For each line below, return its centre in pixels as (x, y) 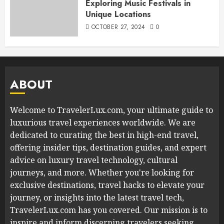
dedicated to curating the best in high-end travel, (104, 135)
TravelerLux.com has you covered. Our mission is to (109, 210)
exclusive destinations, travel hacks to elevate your (107, 185)
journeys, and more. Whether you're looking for (102, 173)
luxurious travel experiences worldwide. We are (103, 123)
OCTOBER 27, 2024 (118, 27)
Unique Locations (118, 14)
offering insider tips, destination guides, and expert (108, 148)
